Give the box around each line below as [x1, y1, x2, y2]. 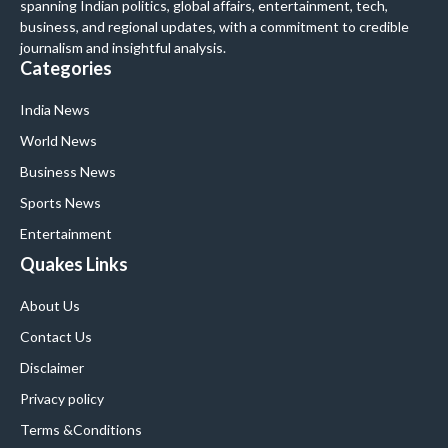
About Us [20, 296, 80, 314]
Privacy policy [20, 389, 104, 407]
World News [20, 131, 97, 149]
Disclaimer [20, 358, 84, 376]
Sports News [20, 193, 101, 211]
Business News [20, 162, 116, 180]
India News [20, 100, 90, 118]
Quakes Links [20, 252, 128, 275]
